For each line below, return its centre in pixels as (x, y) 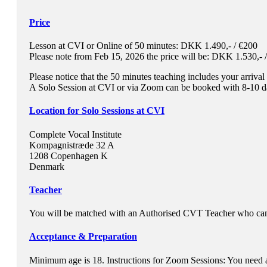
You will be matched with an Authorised (106, 213)
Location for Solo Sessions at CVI (97, 111)
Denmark (47, 166)
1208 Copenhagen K (69, 156)
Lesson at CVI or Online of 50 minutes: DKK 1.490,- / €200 (143, 46)
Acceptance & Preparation (83, 237)
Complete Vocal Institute (75, 134)
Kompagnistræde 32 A (72, 145)
